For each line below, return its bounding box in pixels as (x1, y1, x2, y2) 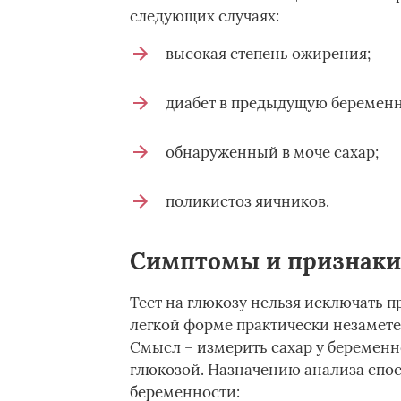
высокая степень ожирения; (165, 44, 371, 64)
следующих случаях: (129, 6, 279, 26)
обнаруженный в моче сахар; (165, 142, 379, 162)
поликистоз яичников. (165, 192, 329, 211)
